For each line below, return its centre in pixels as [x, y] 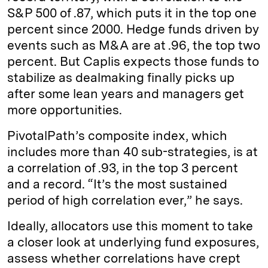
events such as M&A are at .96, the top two [134, 45]
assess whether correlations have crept [124, 258]
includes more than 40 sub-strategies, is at [133, 152]
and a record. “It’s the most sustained [117, 184]
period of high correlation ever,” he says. [125, 200]
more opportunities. [69, 110]
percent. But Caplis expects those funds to [133, 62]
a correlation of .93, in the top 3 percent [123, 168]
